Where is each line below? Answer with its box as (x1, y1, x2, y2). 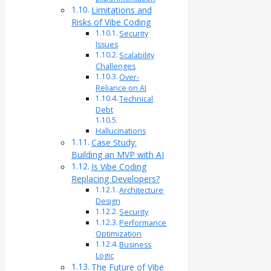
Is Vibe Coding (91, 161, 146, 173)
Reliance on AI (96, 83, 146, 94)
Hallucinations (96, 126, 146, 137)
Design (96, 196, 120, 207)
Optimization (96, 229, 142, 240)
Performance (119, 218, 167, 229)
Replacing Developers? (71, 173, 160, 185)
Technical (119, 94, 154, 105)
